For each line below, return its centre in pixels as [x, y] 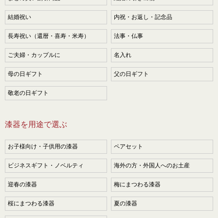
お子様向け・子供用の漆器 [43, 146]
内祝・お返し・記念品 [143, 17]
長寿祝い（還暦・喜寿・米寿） [49, 36]
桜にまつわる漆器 [31, 203]
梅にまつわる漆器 [137, 184]
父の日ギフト [132, 74]
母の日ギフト [25, 74]
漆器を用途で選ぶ [36, 124]
